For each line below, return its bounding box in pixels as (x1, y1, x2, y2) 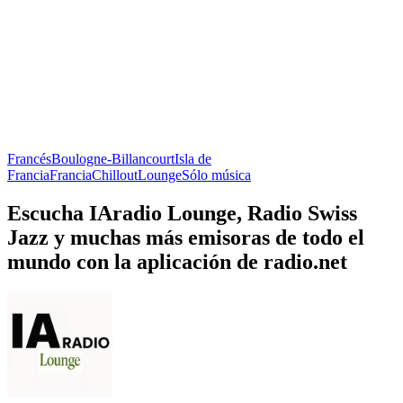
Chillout (92, 166, 138, 183)
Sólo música (182, 166, 251, 183)
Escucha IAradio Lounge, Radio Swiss (7, 201, 357, 225)
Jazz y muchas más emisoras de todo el (7, 225, 364, 249)
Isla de (175, 150, 211, 166)
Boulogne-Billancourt (51, 150, 175, 166)
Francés (7, 150, 51, 166)
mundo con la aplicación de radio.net (7, 249, 347, 273)
